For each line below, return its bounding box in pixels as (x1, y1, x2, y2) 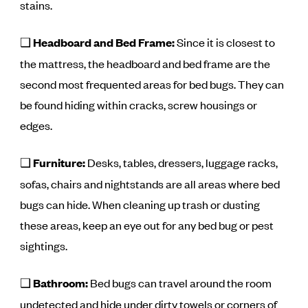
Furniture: (33, 155, 88, 170)
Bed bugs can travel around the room (88, 275, 272, 290)
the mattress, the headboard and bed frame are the (20, 56, 271, 71)
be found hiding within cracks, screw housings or (20, 97, 258, 112)
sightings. (20, 238, 68, 253)
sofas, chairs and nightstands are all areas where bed (20, 176, 280, 191)
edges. (20, 118, 53, 133)
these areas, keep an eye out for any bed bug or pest (20, 217, 274, 232)
